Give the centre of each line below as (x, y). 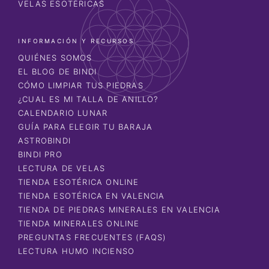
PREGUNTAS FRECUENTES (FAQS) (92, 237)
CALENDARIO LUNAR (63, 113)
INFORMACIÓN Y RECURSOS (76, 41)
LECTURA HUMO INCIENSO (77, 251)
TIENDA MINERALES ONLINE (79, 223)
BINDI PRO (40, 154)
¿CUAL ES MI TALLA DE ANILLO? (88, 99)
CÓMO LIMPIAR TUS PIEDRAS (81, 85)
